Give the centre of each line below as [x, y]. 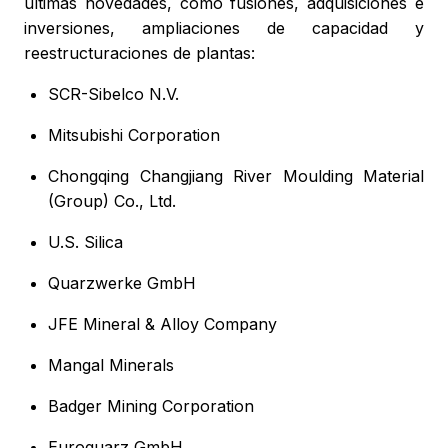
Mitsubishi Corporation [134, 135]
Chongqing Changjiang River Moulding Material [236, 176]
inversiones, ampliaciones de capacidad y [224, 28]
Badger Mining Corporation [151, 406]
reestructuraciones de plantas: [139, 53]
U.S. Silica [85, 242]
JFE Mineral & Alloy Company [162, 324]
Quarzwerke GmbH [122, 283]
